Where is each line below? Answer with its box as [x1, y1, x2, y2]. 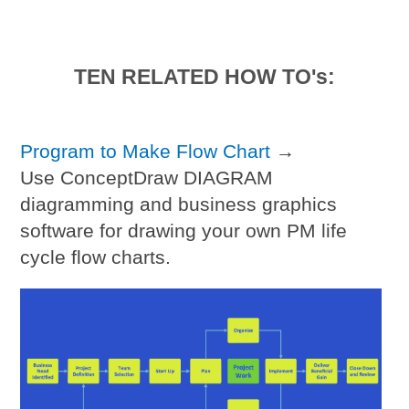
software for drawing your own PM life [20, 220, 348, 242]
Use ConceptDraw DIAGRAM [20, 167, 274, 189]
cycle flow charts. [20, 246, 172, 268]
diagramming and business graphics [20, 194, 338, 215]
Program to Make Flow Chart [20, 141, 271, 163]
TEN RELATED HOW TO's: [73, 65, 335, 89]
